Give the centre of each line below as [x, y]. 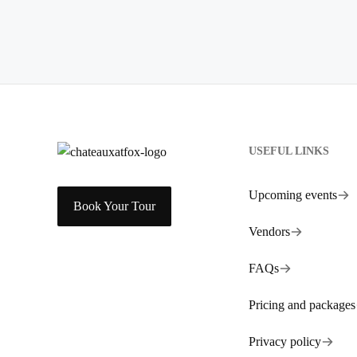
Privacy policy [285, 341]
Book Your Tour [114, 206]
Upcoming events [293, 195]
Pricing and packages [302, 305]
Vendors [269, 231]
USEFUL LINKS [289, 151]
